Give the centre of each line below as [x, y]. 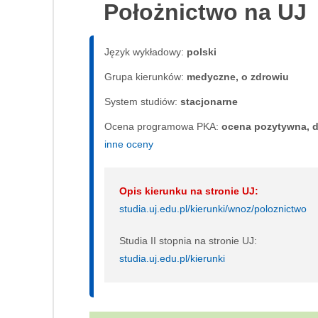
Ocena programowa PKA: [161, 126]
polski [202, 51]
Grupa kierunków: [146, 76]
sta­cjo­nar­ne [209, 101]
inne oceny [129, 144]
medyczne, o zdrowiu [238, 76]
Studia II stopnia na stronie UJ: [188, 240]
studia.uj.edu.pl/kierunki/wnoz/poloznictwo [213, 208]
